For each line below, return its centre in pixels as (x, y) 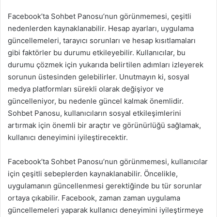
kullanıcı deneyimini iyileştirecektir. (68, 137)
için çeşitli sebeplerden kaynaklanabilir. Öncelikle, (93, 174)
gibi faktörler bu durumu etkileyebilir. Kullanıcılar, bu (97, 53)
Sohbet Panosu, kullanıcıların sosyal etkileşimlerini (94, 113)
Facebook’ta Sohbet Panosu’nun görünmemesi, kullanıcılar (108, 162)
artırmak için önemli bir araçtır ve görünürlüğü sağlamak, (104, 125)
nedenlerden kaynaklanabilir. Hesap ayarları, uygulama (101, 28)
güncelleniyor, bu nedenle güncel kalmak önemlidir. (96, 101)
